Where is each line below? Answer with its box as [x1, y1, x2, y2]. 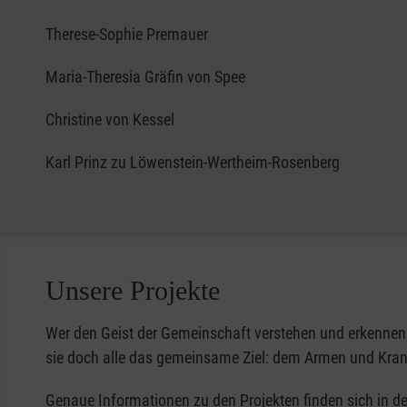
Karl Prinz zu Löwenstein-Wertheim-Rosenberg [45, 152, 343, 172]
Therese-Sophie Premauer [45, 24, 208, 44]
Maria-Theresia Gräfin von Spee [45, 66, 245, 86]
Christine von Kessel [45, 109, 174, 129]
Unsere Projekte [45, 274, 220, 305]
